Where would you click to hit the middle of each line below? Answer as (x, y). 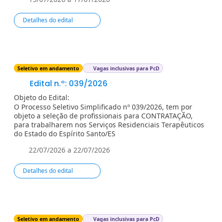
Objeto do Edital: (42, 97)
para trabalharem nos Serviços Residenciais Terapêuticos (109, 124)
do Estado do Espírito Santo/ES (65, 133)
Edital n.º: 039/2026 (67, 83)
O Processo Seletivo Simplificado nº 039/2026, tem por (103, 107)
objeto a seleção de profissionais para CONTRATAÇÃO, (103, 115)
